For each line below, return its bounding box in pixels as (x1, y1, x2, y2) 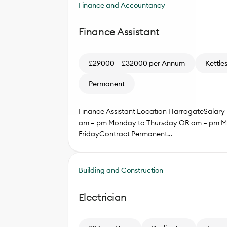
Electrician (78, 191, 127, 204)
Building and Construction (78, 166, 163, 175)
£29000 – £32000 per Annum (88, 59, 185, 68)
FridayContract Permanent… (78, 129, 172, 139)
